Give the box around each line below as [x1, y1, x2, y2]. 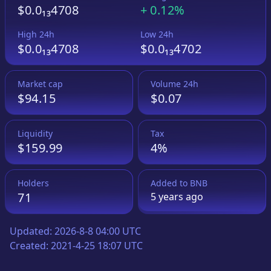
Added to [151, 177, 190, 189]
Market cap [18, 77, 63, 90]
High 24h [18, 28, 54, 40]
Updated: [10, 224, 54, 238]
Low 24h [140, 28, 174, 40]
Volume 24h [151, 77, 198, 90]
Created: [10, 238, 51, 252]
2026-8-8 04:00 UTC [54, 224, 141, 238]
